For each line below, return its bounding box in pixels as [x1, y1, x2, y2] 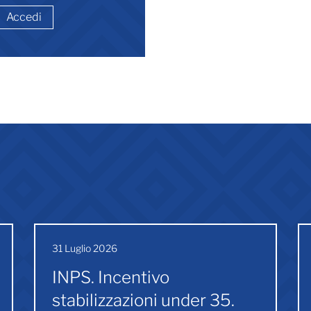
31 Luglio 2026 [52, 242, 117, 254]
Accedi [6, 10, 42, 24]
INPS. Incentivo [52, 267, 169, 287]
